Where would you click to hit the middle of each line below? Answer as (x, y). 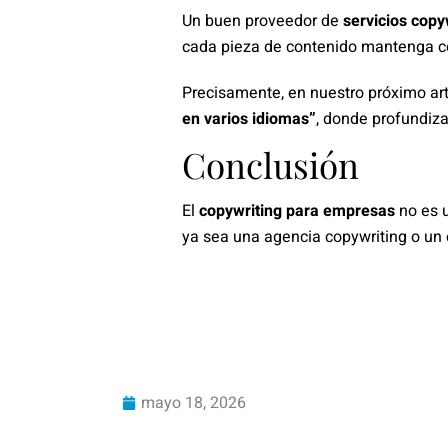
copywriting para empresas (297, 210)
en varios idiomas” (249, 118)
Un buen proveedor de (262, 20)
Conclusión (270, 164)
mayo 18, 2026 (193, 402)
